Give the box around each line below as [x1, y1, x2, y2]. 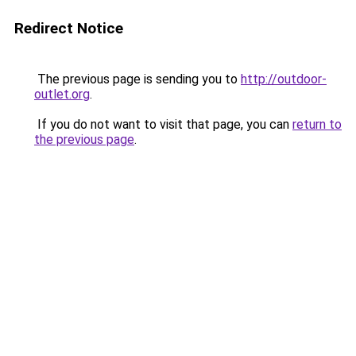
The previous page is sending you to [34, 72, 241, 87]
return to [292, 117, 342, 132]
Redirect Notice [14, 19, 123, 37]
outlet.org [34, 87, 90, 102]
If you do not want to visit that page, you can [34, 117, 292, 132]
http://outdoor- [241, 72, 327, 87]
